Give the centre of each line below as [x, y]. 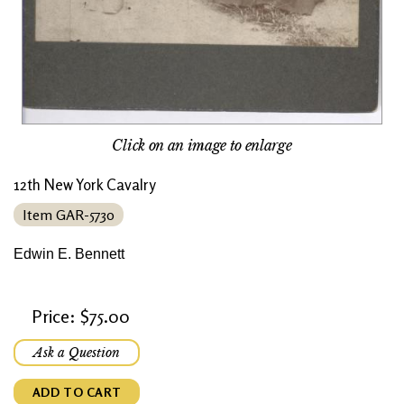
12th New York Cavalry [85, 184]
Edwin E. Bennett [69, 253]
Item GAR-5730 [69, 214]
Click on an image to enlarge [202, 145]
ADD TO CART [77, 391]
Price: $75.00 [81, 316]
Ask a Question [77, 352]
